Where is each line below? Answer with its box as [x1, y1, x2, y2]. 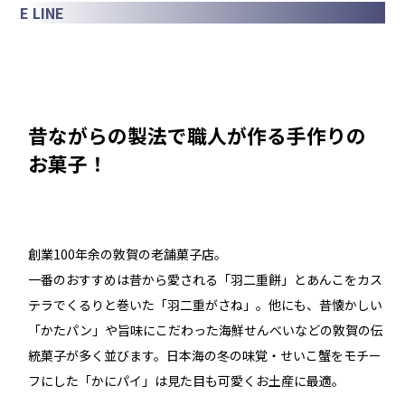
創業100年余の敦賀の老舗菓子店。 [28, 245, 228, 264]
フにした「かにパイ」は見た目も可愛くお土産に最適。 [28, 372, 345, 391]
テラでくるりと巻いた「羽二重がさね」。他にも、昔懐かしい [28, 296, 383, 315]
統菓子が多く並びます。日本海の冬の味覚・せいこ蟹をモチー [28, 346, 382, 365]
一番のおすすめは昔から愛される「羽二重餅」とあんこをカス [28, 270, 383, 289]
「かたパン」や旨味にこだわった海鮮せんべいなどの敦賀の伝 [28, 321, 384, 340]
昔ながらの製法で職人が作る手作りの [28, 120, 367, 149]
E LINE [20, 2, 65, 24]
